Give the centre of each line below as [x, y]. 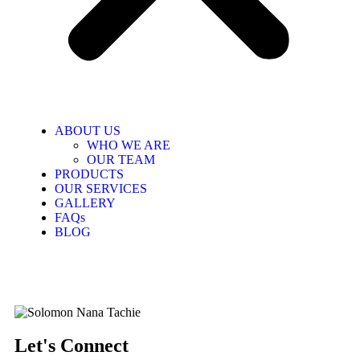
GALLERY [85, 203]
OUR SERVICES [101, 188]
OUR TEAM [121, 160]
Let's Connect [72, 346]
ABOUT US [88, 131]
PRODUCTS [89, 174]
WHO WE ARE [129, 145]
